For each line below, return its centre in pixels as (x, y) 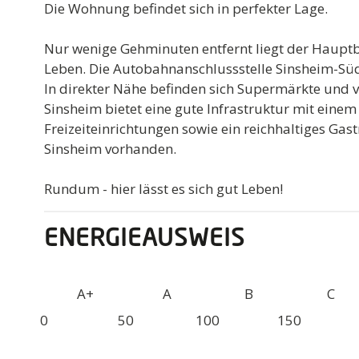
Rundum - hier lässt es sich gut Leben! (164, 188)
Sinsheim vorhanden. (111, 148)
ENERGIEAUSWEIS (145, 239)
